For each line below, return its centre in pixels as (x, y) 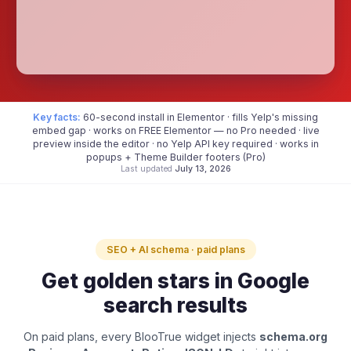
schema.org (293, 336)
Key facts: (57, 117)
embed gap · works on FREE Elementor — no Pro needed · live (175, 130)
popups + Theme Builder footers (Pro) (175, 157)
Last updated (146, 169)
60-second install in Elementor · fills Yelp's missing (201, 117)
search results (175, 305)
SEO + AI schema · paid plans (175, 249)
